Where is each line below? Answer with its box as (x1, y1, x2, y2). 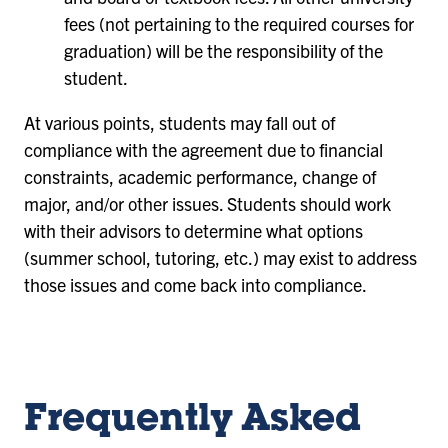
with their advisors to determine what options (24, 218, 363, 242)
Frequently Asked (24, 402, 361, 441)
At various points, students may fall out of (24, 110, 335, 134)
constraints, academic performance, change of (24, 164, 376, 188)
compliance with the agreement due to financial (24, 137, 383, 161)
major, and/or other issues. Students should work (24, 191, 391, 215)
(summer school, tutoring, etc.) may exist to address (24, 245, 417, 269)
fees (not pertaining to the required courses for (64, 11, 414, 35)
